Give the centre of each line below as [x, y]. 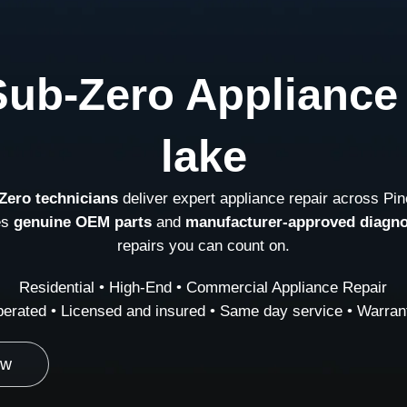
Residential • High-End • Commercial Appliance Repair [203, 288]
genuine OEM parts [82, 222]
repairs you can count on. [203, 246]
